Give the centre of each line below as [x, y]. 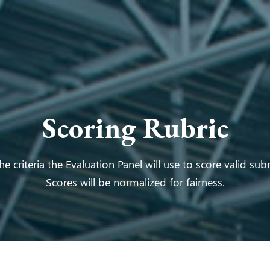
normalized [140, 182]
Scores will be [79, 182]
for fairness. [195, 182]
